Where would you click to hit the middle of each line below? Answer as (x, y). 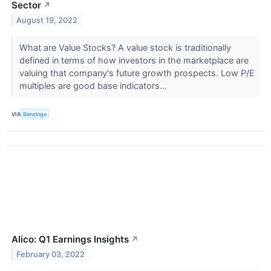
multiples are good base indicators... (94, 86)
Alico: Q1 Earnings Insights (70, 240)
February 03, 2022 (51, 255)
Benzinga (35, 114)
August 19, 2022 (47, 21)
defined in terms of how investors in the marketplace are (134, 60)
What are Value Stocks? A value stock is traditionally (125, 48)
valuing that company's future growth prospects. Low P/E (137, 73)
